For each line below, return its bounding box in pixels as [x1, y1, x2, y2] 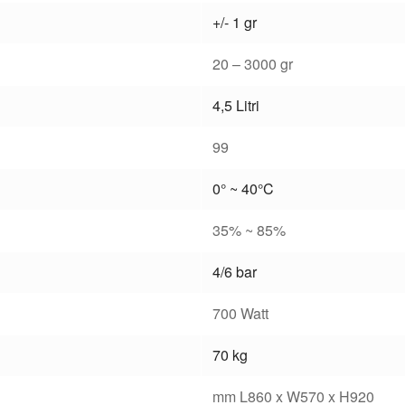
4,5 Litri [212, 95, 259, 117]
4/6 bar [212, 261, 257, 283]
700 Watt [212, 303, 268, 325]
